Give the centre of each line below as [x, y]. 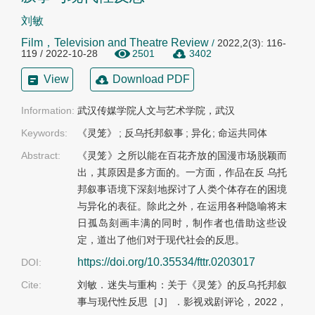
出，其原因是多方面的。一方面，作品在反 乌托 [182, 173]
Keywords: [44, 133]
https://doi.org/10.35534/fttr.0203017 [166, 262]
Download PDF [151, 79]
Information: [48, 111]
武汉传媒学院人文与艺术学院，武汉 [156, 111]
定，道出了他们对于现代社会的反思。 [161, 240]
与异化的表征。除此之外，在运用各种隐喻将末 [182, 206]
